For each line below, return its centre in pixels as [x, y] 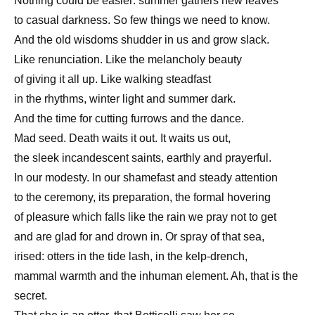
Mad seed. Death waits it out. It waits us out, [122, 138]
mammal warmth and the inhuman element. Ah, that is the [156, 276]
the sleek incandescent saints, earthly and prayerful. [143, 157]
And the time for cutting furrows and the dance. [129, 118]
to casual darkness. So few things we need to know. [142, 20]
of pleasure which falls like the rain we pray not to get [145, 217]
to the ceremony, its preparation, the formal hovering [142, 197]
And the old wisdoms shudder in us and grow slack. [142, 39]
